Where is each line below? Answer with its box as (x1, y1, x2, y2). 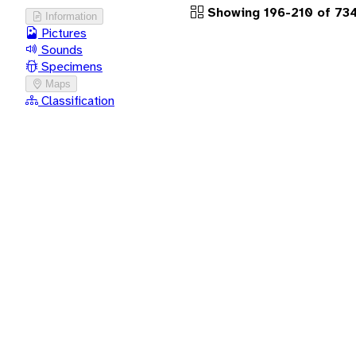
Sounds (38, 41, 83, 58)
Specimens (38, 57, 103, 75)
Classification (38, 91, 114, 109)
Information (45, 10, 97, 22)
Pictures (38, 24, 87, 41)
